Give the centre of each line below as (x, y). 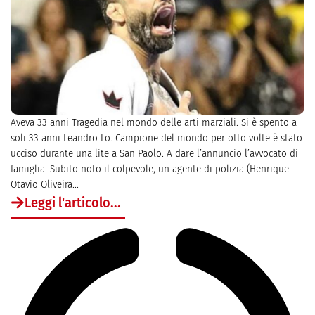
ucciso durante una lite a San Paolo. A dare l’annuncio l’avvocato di (154, 153)
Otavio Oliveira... (45, 184)
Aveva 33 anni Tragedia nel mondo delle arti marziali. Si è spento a (154, 122)
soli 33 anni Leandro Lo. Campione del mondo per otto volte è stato (156, 138)
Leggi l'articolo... (73, 202)
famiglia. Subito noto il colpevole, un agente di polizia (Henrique (150, 169)
